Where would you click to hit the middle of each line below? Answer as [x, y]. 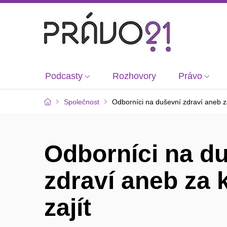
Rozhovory [134, 76]
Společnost [82, 102]
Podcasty [64, 76]
